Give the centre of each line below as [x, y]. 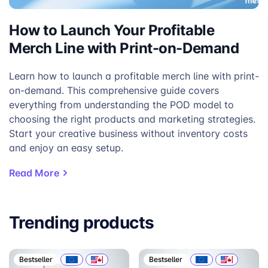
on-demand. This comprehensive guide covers [114, 91]
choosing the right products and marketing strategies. [132, 119]
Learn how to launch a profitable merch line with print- [134, 76]
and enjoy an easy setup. [66, 148]
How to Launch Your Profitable [112, 30]
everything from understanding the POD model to [121, 105]
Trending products [82, 222]
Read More [34, 173]
